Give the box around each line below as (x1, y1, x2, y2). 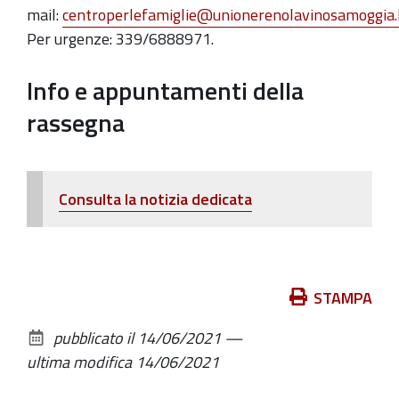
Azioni (26, 284, 68, 309)
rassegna (27, 102, 125, 142)
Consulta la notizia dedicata (59, 186, 252, 211)
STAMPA (313, 285, 372, 310)
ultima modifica (27, 349, 132, 374)
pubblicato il (53, 325, 134, 350)
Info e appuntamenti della (27, 70, 304, 110)
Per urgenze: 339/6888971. (27, 26, 214, 51)
